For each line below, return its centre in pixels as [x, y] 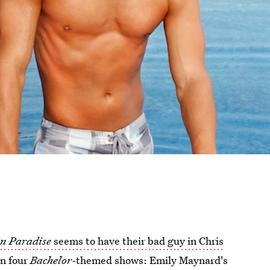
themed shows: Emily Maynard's [152, 260]
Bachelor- [53, 260]
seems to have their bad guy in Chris [138, 241]
